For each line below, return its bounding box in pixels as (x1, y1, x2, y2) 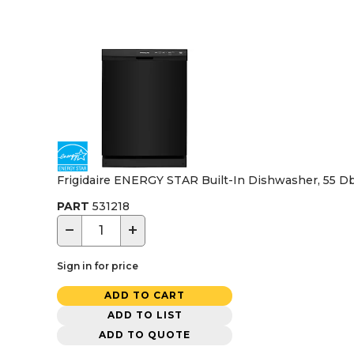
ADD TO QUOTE (99, 329, 190, 341)
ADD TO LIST (107, 309, 183, 322)
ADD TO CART (104, 289, 185, 302)
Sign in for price (57, 259, 138, 272)
